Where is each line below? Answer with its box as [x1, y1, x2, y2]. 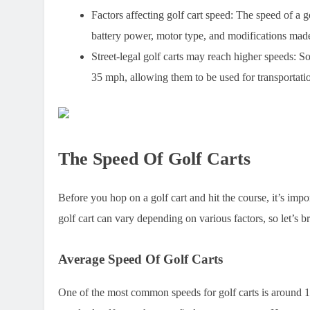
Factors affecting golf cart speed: [91, 9, 233, 21]
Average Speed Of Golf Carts [58, 251, 223, 266]
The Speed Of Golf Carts [58, 149, 250, 170]
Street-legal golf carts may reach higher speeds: [91, 51, 296, 63]
